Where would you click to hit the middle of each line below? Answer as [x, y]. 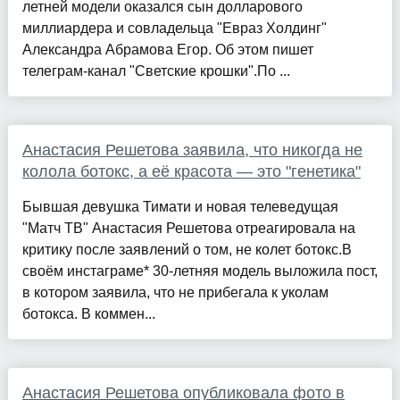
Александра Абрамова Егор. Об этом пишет [167, 50]
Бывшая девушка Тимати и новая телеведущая [180, 207]
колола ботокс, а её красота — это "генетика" [191, 172]
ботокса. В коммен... [88, 314]
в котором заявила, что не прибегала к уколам [175, 293]
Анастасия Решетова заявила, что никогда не [192, 150]
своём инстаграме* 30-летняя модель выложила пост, [200, 271]
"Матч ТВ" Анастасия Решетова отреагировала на [188, 229]
